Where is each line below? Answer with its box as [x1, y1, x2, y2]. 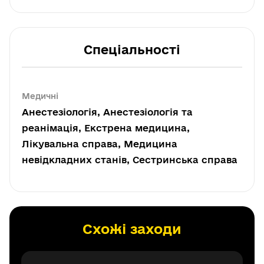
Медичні [22, 91, 58, 101]
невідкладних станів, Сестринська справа [22, 154, 237, 165]
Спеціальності [84, 42, 180, 57]
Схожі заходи [82, 221, 181, 236]
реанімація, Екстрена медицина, [22, 123, 190, 133]
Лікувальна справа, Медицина [22, 138, 177, 149]
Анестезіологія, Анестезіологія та [22, 107, 193, 117]
